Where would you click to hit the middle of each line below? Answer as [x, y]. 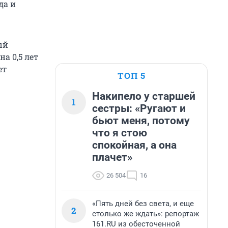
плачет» [112, 157]
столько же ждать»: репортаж [146, 214]
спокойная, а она [134, 145]
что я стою [120, 133]
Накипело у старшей [144, 96]
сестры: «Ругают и [139, 108]
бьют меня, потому [141, 121]
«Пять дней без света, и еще [143, 204]
